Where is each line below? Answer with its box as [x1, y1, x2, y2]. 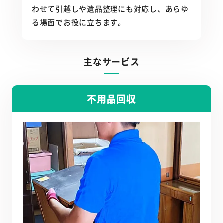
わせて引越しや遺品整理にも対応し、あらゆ [31, 3, 189, 14]
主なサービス [83, 55, 140, 68]
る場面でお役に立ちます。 [31, 17, 126, 28]
